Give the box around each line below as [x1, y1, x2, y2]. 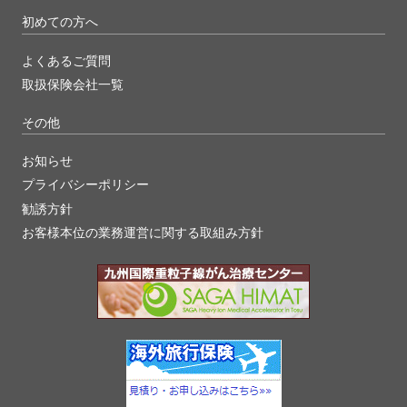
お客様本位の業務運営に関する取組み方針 [22, 224, 263, 240]
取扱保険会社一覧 [22, 76, 124, 92]
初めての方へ [22, 15, 98, 30]
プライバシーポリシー [22, 177, 149, 193]
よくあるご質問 [22, 53, 111, 68]
